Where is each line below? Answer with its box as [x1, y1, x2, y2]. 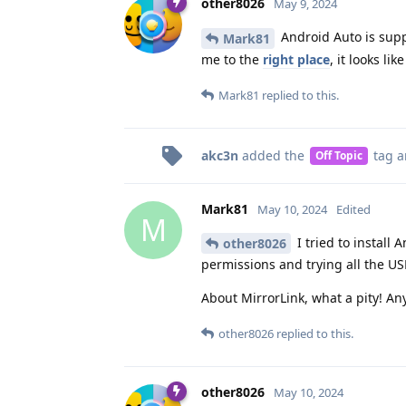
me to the [201, 50, 263, 68]
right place [263, 50, 330, 68]
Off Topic [314, 148, 362, 163]
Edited [336, 200, 371, 217]
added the [238, 146, 308, 164]
